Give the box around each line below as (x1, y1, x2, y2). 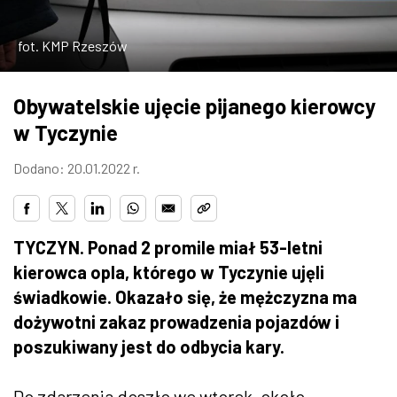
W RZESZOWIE (18, 65, 128, 86)
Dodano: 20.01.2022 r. (13, 159, 140, 176)
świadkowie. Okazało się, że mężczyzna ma (13, 285, 357, 307)
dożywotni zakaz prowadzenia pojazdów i (13, 310, 339, 332)
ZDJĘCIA (18, 17, 86, 38)
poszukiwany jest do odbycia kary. (13, 335, 284, 357)
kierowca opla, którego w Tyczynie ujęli (13, 261, 324, 283)
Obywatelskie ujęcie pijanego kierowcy (13, 92, 376, 119)
